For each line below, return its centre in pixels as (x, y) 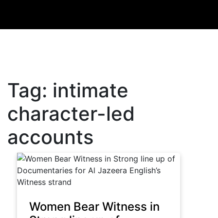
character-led (71, 114)
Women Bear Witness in (94, 207)
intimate (91, 90)
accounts (50, 137)
